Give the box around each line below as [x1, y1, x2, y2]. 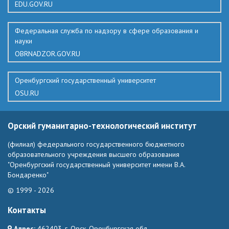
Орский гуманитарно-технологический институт [8, 120, 197, 131]
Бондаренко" [8, 170, 49, 179]
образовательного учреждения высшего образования [8, 149, 179, 159]
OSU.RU [15, 88, 39, 98]
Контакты [8, 204, 46, 216]
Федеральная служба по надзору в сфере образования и [15, 26, 198, 35]
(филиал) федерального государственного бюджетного [8, 139, 185, 149]
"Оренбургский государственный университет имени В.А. [8, 159, 185, 169]
